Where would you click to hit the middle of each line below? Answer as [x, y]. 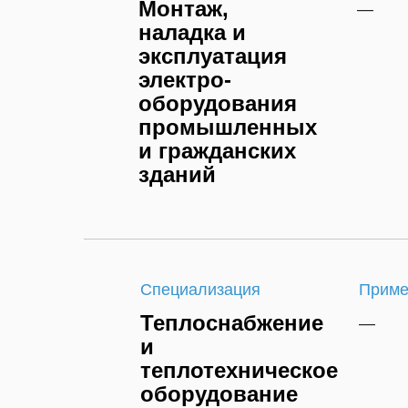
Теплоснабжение [232, 323]
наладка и [192, 32]
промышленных [228, 127]
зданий [177, 174]
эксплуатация [213, 56]
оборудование [219, 394]
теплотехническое [239, 370]
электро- [185, 80]
